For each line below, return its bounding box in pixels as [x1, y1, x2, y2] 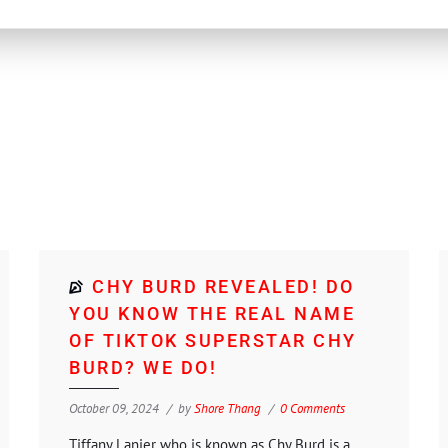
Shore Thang [194, 399, 261, 417]
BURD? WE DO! [69, 356, 217, 378]
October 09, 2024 [69, 399, 159, 417]
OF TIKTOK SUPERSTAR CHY [69, 329, 357, 351]
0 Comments [280, 399, 345, 417]
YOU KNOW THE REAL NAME [69, 302, 355, 324]
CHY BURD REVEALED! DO [92, 275, 355, 297]
